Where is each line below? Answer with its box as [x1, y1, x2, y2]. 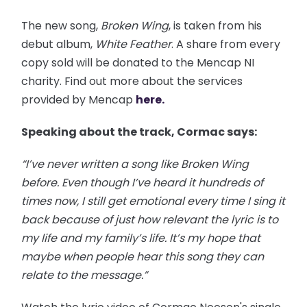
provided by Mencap [21, 91, 136, 108]
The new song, [21, 17, 101, 34]
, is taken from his [169, 17, 262, 34]
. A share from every [171, 36, 281, 52]
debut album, [21, 36, 96, 52]
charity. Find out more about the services [21, 73, 243, 89]
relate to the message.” [21, 267, 148, 283]
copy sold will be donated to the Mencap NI [21, 54, 255, 71]
